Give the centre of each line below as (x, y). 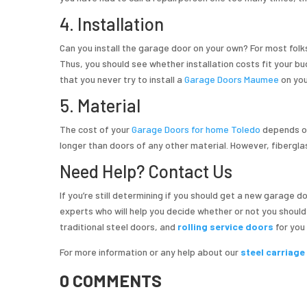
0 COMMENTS (111, 280)
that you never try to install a (122, 79)
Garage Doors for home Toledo (196, 130)
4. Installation (112, 24)
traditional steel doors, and (119, 227)
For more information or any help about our (150, 252)
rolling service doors (225, 227)
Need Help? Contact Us (146, 171)
